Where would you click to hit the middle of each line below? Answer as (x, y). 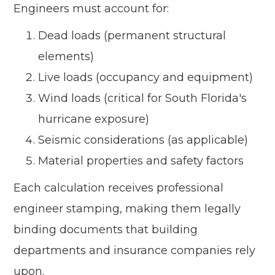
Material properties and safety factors (141, 161)
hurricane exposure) (94, 119)
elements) (66, 57)
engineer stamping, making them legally (127, 209)
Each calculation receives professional (119, 188)
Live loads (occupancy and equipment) (146, 78)
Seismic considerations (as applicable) (143, 140)
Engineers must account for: (91, 9)
